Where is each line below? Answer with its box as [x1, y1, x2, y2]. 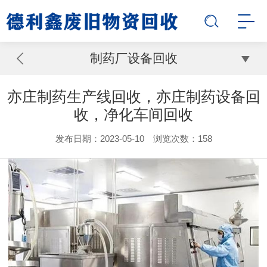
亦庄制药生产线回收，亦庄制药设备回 [7, 88, 260, 105]
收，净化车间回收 [74, 106, 193, 123]
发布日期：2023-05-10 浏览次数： [55, 133, 198, 144]
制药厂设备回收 [89, 51, 178, 65]
